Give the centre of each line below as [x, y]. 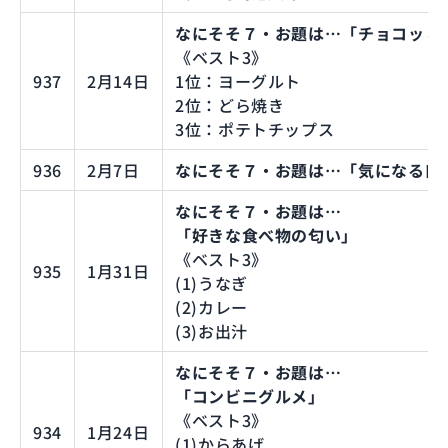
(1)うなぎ [211, 282]
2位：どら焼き [230, 104]
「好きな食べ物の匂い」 [267, 234]
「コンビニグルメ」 [250, 395]
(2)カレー [211, 306]
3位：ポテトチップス [255, 128]
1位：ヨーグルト [238, 80]
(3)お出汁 [211, 330]
